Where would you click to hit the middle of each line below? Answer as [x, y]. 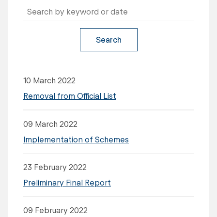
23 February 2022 [55, 167]
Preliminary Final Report [67, 182]
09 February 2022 [55, 210]
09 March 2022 [50, 124]
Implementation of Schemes [76, 139]
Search [108, 39]
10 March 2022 [49, 80]
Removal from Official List [70, 96]
